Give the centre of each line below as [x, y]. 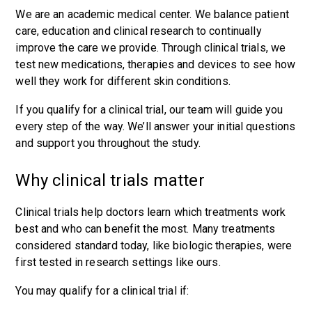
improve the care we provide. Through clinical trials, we [151, 48]
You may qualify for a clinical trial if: [104, 291]
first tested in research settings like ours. [119, 262]
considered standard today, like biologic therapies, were [154, 245]
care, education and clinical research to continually [139, 31]
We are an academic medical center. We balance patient [152, 14]
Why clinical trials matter [112, 180]
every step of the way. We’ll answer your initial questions [156, 126]
